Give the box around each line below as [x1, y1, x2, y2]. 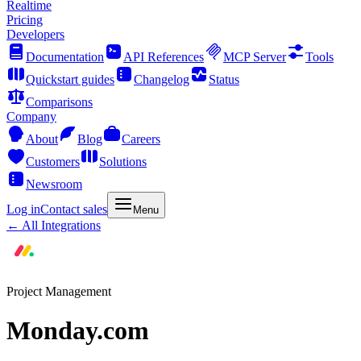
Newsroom [26, 177, 82, 191]
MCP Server [223, 50, 286, 64]
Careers [122, 132, 160, 146]
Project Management [6, 284, 111, 298]
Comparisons [26, 95, 93, 109]
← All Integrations [6, 218, 101, 232]
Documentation [26, 50, 104, 64]
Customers [26, 155, 80, 168]
